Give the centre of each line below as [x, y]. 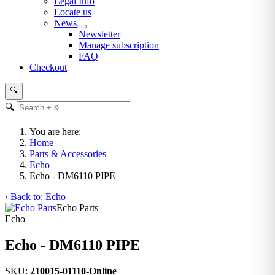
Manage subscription [119, 45]
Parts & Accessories [68, 154]
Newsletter [99, 34]
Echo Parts [77, 208]
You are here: [58, 132]
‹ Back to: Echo [35, 197]
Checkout [48, 67]
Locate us [73, 12]
